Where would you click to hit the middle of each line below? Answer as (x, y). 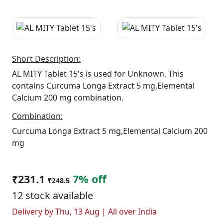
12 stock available (53, 195)
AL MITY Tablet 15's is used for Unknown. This (98, 74)
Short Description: (46, 59)
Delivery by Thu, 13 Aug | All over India (84, 212)
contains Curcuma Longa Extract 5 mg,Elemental (103, 86)
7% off (90, 179)
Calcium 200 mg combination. (68, 98)
